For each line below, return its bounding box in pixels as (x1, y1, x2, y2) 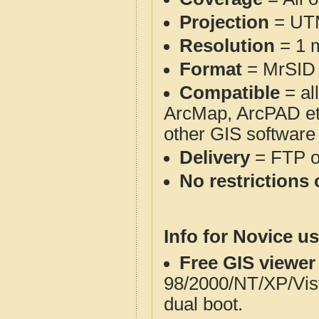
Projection (179, 12, 269, 32)
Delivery (179, 147, 250, 167)
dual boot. (164, 294, 243, 314)
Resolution (179, 36, 275, 56)
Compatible (179, 83, 280, 103)
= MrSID (242, 59, 315, 79)
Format (179, 59, 242, 79)
